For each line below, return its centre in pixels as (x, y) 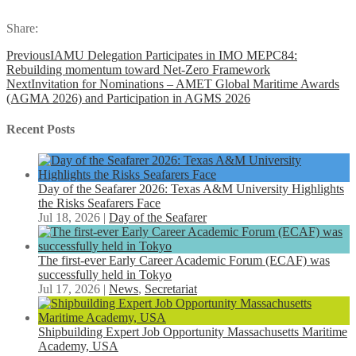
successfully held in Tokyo (105, 275)
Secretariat (171, 289)
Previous (28, 55)
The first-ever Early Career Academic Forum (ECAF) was (184, 261)
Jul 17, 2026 (69, 289)
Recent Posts (41, 130)
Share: (22, 28)
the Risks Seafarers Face (99, 203)
